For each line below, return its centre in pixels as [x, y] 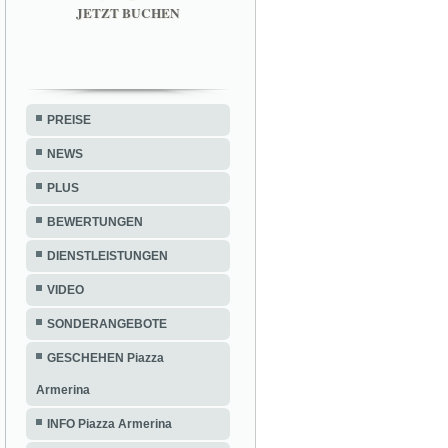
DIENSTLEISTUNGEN [107, 255]
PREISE [69, 119]
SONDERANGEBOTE [107, 323]
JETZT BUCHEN [128, 12]
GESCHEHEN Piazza [105, 357]
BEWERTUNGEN [95, 221]
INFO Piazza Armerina [109, 423]
